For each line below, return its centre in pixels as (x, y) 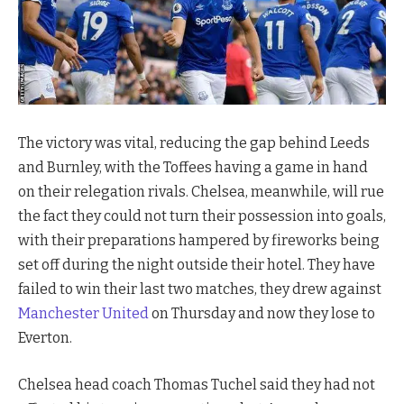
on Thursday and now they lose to (262, 314)
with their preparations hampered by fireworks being (199, 241)
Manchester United (83, 314)
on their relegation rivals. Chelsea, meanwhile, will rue (201, 192)
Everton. (45, 338)
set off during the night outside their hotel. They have (197, 265)
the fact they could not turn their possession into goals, (202, 216)
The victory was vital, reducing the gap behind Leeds (194, 143)
